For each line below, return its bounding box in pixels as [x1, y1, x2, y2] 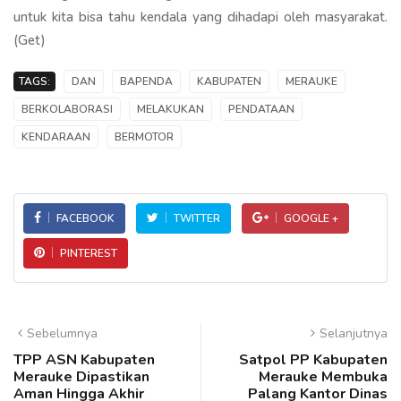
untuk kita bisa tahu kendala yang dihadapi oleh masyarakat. [13, 7, 388, 26]
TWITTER [174, 210, 220, 226]
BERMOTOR [115, 129, 174, 144]
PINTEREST [60, 245, 117, 260]
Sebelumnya [27, 324, 98, 342]
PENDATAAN [228, 101, 294, 116]
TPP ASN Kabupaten [13, 349, 155, 370]
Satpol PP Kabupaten [239, 349, 388, 370]
